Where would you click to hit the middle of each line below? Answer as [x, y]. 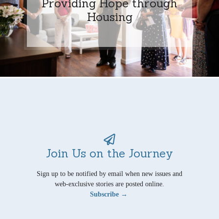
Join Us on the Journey [109, 153]
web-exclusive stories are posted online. [109, 184]
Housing [109, 16]
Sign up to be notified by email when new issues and [109, 174]
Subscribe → [109, 194]
